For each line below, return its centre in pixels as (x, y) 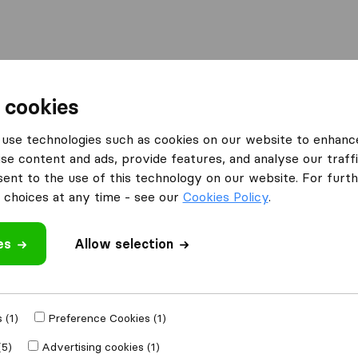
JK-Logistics (43, 297)
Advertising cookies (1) (100, 347)
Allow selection (123, 244)
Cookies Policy (225, 197)
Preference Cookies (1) (107, 318)
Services (307, 84)
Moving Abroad (66, 84)
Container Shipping (196, 84)
